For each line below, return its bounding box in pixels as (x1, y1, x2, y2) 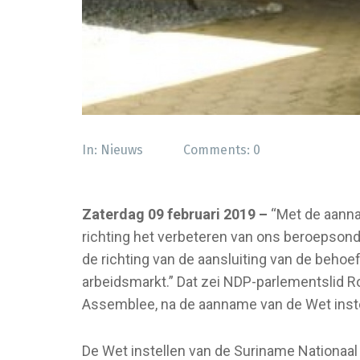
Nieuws (100, 142, 143, 158)
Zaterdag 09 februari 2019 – (82, 206, 268, 223)
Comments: (183, 142, 253, 158)
